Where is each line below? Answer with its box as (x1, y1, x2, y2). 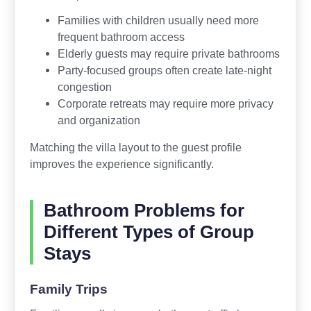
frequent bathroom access (57, 31, 185, 44)
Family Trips (29, 282, 108, 297)
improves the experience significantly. (29, 158, 214, 171)
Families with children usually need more (57, 14, 259, 27)
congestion (57, 81, 112, 94)
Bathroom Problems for (43, 201, 244, 221)
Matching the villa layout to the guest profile (29, 141, 242, 154)
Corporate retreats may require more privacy (57, 97, 274, 110)
